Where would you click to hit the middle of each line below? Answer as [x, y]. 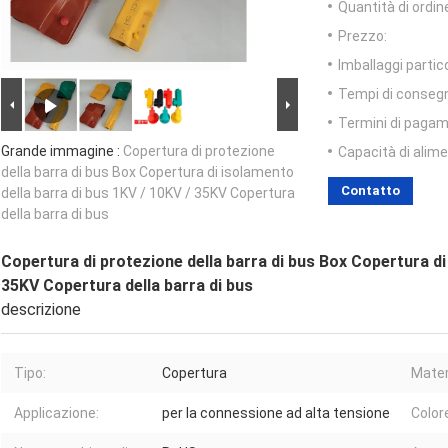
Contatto [370, 191]
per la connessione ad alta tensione [276, 413]
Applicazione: [56, 413]
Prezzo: [362, 36]
